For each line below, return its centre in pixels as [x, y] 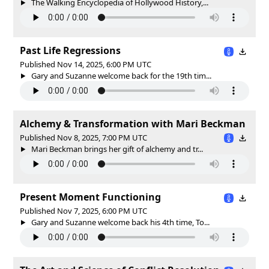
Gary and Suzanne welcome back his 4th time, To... [119, 222]
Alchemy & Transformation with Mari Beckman [133, 123]
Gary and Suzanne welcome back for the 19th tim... [120, 75]
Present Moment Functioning [90, 197]
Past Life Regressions [70, 50]
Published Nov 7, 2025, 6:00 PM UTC [83, 210]
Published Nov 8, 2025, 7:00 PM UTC [83, 137]
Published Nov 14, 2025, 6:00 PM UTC [86, 64]
